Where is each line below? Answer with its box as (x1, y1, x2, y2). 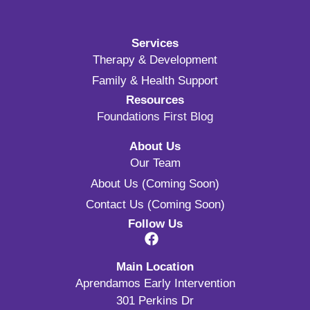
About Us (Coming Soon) (91, 176, 219, 190)
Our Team (129, 156, 181, 170)
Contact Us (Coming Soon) (85, 197, 225, 211)
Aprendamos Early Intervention (75, 276, 235, 290)
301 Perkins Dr (116, 293, 194, 307)
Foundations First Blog (97, 109, 213, 123)
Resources (126, 93, 184, 107)
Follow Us (127, 217, 183, 230)
